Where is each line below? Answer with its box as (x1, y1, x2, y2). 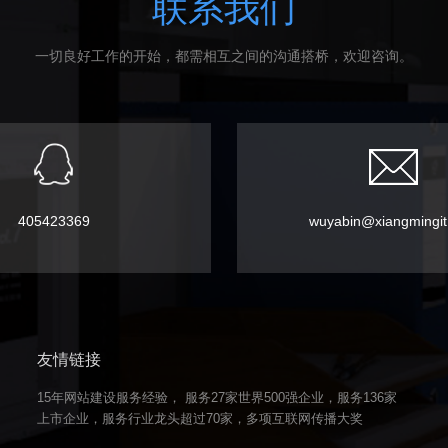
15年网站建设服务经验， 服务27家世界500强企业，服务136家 (36, 390, 397, 405)
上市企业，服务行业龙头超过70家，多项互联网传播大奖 (36, 411, 363, 426)
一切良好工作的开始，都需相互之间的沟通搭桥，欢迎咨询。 (35, 48, 413, 64)
